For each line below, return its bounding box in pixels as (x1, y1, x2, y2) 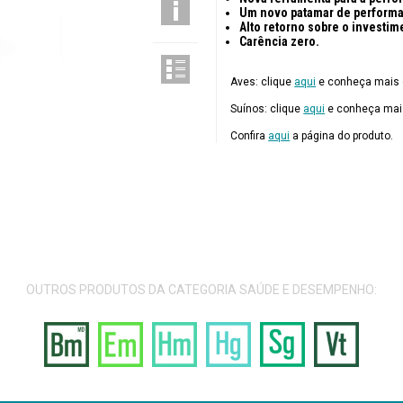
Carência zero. (239, 34, 320, 49)
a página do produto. (290, 130, 394, 142)
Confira (230, 130, 269, 142)
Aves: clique (230, 76, 295, 88)
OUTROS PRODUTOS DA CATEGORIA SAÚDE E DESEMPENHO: (26, 282, 377, 297)
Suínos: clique (230, 103, 304, 115)
